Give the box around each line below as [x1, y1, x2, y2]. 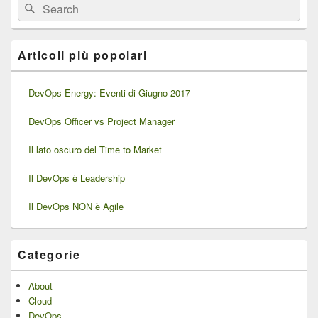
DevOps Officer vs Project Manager [28, 114, 175, 128]
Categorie [18, 246, 81, 263]
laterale [10, 26, 40, 40]
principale [10, 38, 49, 53]
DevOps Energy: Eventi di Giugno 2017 [28, 85, 190, 99]
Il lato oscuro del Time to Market [28, 142, 162, 156]
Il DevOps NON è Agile [28, 199, 124, 213]
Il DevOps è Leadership [28, 170, 125, 185]
